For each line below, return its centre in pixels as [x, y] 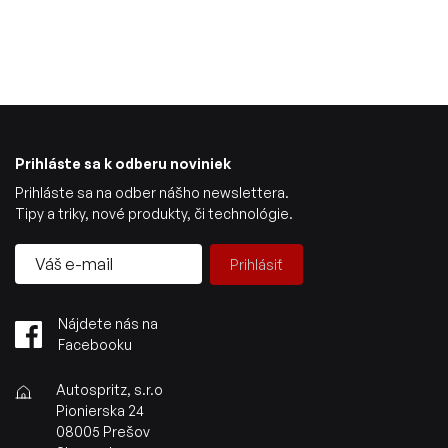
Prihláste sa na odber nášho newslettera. [152, 192]
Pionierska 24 [100, 410]
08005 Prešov [103, 431]
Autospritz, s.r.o [109, 389]
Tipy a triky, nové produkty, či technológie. [154, 213]
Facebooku [95, 344]
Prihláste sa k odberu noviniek [123, 163]
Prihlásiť [256, 264]
